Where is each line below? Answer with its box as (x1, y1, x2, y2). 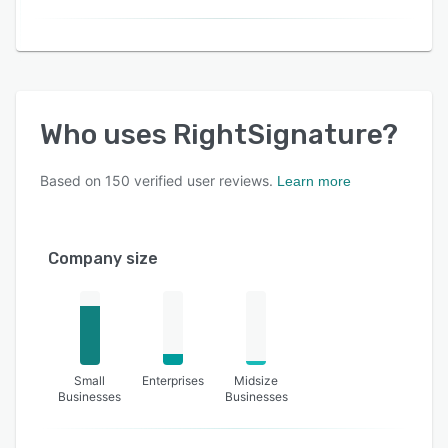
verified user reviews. (130, 171, 273, 189)
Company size (48, 248, 158, 268)
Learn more (277, 172, 351, 189)
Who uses (40, 117, 173, 151)
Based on (40, 171, 105, 189)
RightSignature (173, 117, 382, 151)
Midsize (234, 372, 279, 388)
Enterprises (141, 372, 204, 388)
